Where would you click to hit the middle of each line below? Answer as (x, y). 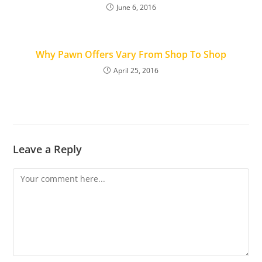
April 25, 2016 (136, 70)
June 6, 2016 (136, 7)
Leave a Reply (48, 149)
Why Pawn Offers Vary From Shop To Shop (131, 54)
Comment (32, 175)
